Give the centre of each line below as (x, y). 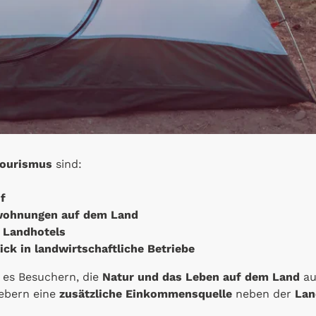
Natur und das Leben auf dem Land (201, 276)
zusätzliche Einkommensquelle (146, 293)
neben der (263, 293)
